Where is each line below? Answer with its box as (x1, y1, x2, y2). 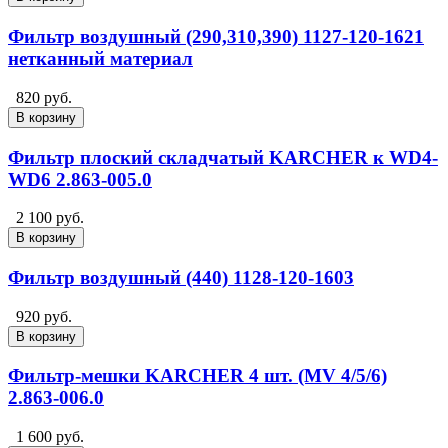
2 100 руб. (16, 209, 84, 227)
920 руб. (16, 307, 72, 325)
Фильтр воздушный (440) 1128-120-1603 (8, 267, 354, 288)
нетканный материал (8, 48, 193, 70)
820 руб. (16, 88, 72, 106)
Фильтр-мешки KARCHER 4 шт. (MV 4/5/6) (8, 365, 387, 387)
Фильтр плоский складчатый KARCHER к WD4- (8, 146, 438, 168)
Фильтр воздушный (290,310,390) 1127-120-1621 (8, 26, 424, 48)
